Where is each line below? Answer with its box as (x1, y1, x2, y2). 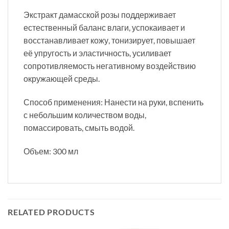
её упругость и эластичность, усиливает (24, 48, 171, 58)
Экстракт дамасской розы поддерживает (24, 9, 176, 19)
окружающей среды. (24, 73, 100, 83)
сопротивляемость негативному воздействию (24, 60, 196, 71)
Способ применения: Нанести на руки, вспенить (24, 97, 203, 107)
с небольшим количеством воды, (24, 109, 146, 120)
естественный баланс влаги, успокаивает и (24, 22, 185, 32)
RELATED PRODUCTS (8, 207, 95, 217)
